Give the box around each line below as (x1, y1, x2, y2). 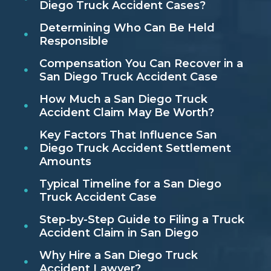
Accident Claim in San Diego (39, 226, 198, 240)
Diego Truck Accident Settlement (39, 142, 231, 155)
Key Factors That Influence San (39, 128, 217, 142)
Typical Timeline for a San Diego (39, 177, 221, 191)
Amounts (39, 155, 91, 169)
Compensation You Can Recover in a (39, 57, 243, 71)
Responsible (39, 34, 108, 48)
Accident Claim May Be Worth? (39, 106, 214, 120)
